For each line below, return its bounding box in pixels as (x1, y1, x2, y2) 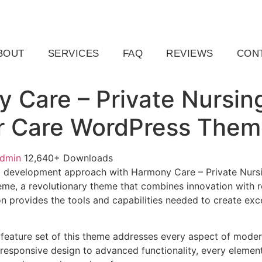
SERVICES (47, 47, 99, 59)
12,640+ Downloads (24, 151, 113, 164)
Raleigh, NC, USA (42, 8, 110, 19)
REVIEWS (166, 47, 213, 59)
